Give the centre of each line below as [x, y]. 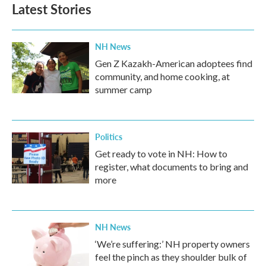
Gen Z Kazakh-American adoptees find [174, 63]
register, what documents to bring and [172, 167]
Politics [109, 137]
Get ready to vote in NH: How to [161, 153]
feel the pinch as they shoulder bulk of [171, 257]
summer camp [123, 89]
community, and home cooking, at [162, 76]
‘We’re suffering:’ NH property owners [172, 244]
